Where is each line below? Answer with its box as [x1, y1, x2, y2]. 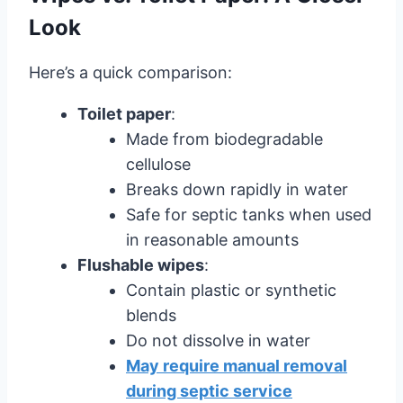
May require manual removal [126, 355, 347, 375]
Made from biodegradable [126, 129, 323, 148]
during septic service [126, 381, 292, 400]
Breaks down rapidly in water [126, 179, 348, 199]
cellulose [126, 154, 191, 174]
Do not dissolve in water [126, 330, 310, 350]
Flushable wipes [77, 255, 204, 274]
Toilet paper [77, 103, 171, 123]
